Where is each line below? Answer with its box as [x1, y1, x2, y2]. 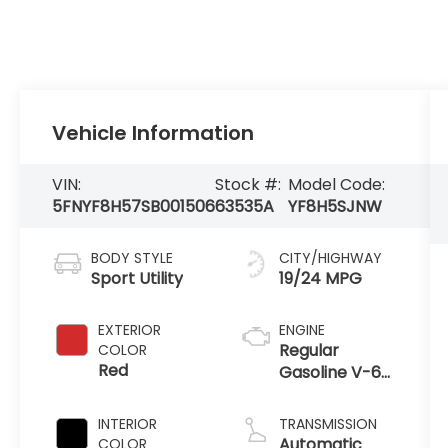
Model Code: [287, 173, 385, 197]
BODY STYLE [91, 248, 174, 269]
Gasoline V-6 [278, 361, 381, 385]
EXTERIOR [98, 320, 162, 341]
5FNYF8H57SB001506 [52, 195, 216, 219]
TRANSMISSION [278, 414, 377, 435]
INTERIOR [98, 414, 158, 435]
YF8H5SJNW [287, 195, 382, 219]
